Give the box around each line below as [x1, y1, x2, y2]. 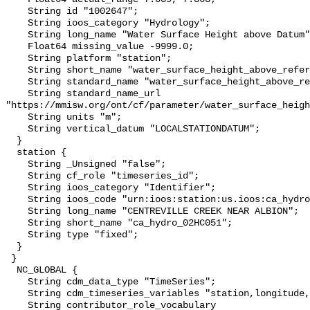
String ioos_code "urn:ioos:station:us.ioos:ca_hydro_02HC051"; [6, 194, 28, 206]
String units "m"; [6, 112, 28, 123]
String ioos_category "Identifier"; [6, 183, 28, 194]
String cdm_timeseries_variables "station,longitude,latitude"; [6, 289, 28, 300]
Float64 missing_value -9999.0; [6, 42, 28, 53]
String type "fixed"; [6, 230, 28, 241]
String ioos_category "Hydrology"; [6, 18, 28, 29]
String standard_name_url [6, 89, 28, 100]
